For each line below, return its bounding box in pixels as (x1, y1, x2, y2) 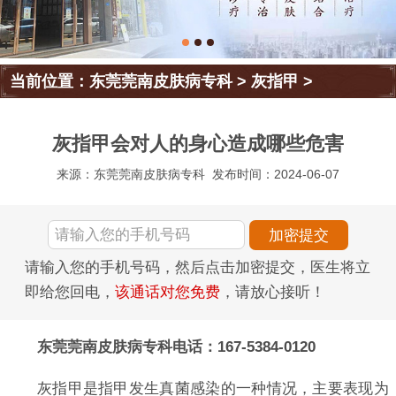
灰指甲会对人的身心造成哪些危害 (52, 133, 344, 156)
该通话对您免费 (115, 283, 220, 301)
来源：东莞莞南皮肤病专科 (56, 167, 205, 182)
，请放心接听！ (220, 283, 325, 301)
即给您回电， (25, 283, 115, 301)
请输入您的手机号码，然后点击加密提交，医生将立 (25, 258, 370, 276)
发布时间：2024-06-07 (212, 167, 340, 182)
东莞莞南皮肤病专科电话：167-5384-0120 (36, 338, 316, 355)
